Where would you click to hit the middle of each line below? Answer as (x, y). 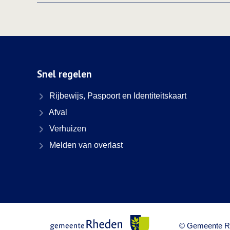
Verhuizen (67, 129)
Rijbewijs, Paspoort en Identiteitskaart (117, 96)
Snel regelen (64, 74)
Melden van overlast (85, 145)
